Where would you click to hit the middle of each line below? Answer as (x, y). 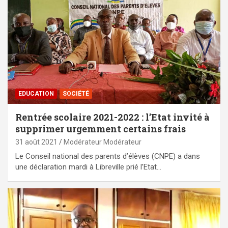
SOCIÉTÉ (76, 94)
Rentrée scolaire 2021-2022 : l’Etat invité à (112, 117)
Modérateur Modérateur (103, 142)
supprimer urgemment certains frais (101, 129)
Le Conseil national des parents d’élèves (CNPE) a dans (108, 156)
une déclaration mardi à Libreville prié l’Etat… (88, 167)
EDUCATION (36, 94)
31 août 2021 (36, 142)
